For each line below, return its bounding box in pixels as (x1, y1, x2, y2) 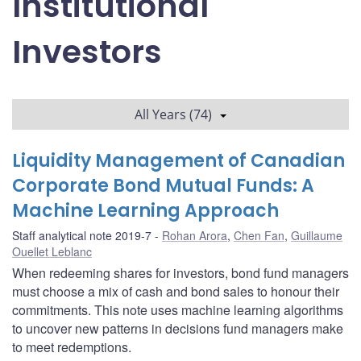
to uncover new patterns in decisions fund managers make (12, 318, 343, 338)
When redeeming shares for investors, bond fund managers (12, 263, 349, 282)
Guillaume (291, 226, 342, 243)
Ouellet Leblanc (12, 243, 92, 259)
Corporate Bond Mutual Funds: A (12, 172, 314, 198)
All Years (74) (135, 105, 212, 123)
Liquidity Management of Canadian (12, 147, 345, 173)
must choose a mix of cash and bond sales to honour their (12, 281, 339, 301)
